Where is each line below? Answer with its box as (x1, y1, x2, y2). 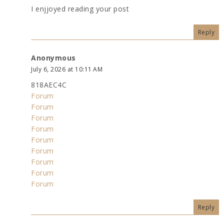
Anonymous (31, 52, 76, 62)
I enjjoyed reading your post (31, 3, 129, 13)
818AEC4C (31, 79, 66, 89)
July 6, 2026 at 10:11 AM (31, 64, 102, 73)
